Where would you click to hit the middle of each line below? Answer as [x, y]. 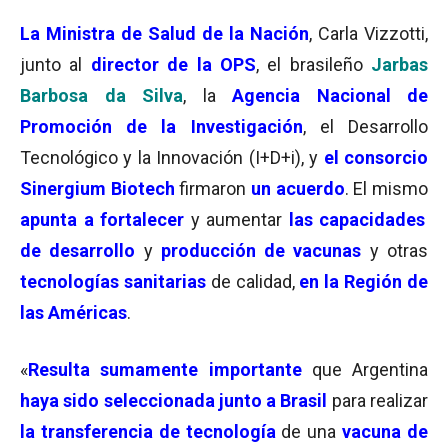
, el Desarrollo [365, 126]
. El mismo [386, 188]
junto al [51, 64]
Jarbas [399, 64]
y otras [395, 250]
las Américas [73, 312]
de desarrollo [78, 250]
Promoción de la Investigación [161, 126]
